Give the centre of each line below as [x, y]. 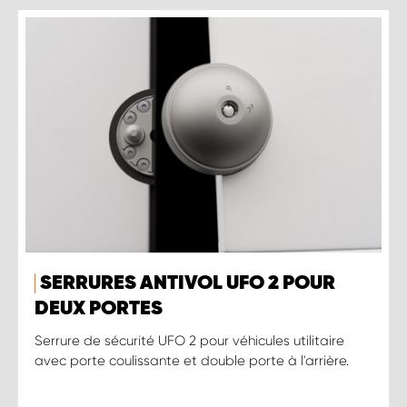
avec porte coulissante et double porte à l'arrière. [192, 360]
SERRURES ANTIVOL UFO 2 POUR [188, 283]
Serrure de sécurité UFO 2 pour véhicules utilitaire [189, 340]
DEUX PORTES [99, 308]
